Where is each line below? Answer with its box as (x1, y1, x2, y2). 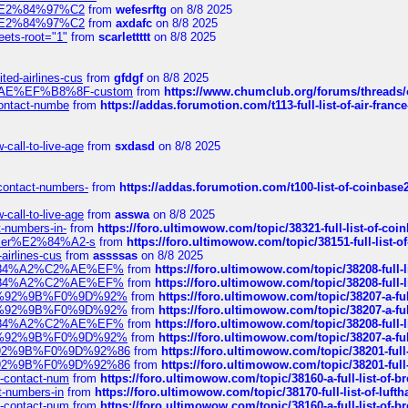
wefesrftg (116, 3, 167, 16)
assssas (93, 249, 138, 262)
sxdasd (115, 139, 155, 153)
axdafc (116, 16, 152, 30)
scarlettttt (98, 30, 150, 44)
